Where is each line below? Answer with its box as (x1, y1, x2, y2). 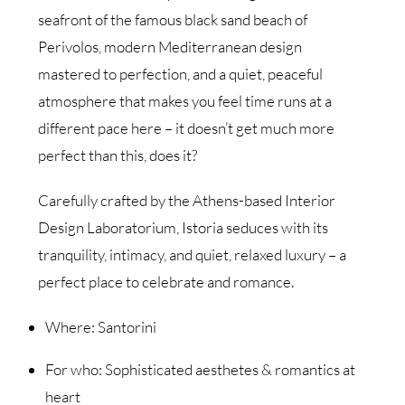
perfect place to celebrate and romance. (38, 271, 295, 291)
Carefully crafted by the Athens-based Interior (38, 190, 336, 210)
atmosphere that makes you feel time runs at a (38, 90, 333, 110)
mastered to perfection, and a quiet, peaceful (38, 63, 324, 83)
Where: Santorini (44, 316, 156, 336)
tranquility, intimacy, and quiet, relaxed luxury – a (38, 244, 347, 264)
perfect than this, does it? (38, 145, 201, 165)
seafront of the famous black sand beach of (38, 9, 308, 29)
